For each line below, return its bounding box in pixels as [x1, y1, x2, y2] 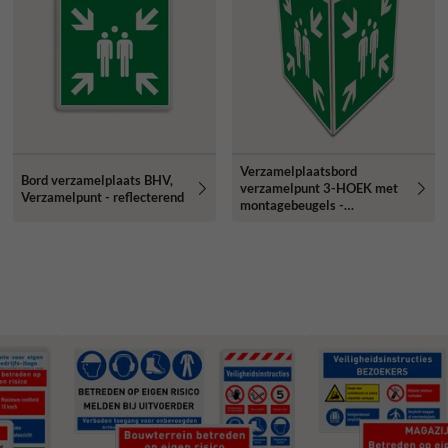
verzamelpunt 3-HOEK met [239, 180, 398, 197]
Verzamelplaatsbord [239, 163, 357, 180]
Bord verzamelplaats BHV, [20, 171, 173, 188]
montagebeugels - [239, 197, 344, 214]
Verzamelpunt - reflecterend [20, 188, 184, 205]
